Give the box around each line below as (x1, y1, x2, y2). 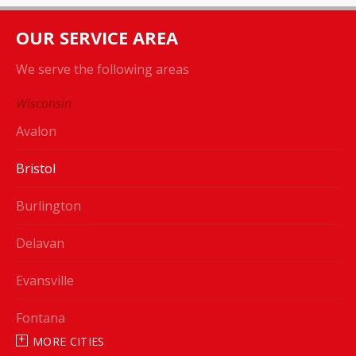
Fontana (16, 309, 65, 327)
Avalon (16, 122, 56, 141)
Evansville (16, 272, 74, 290)
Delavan (16, 234, 64, 253)
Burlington (16, 197, 81, 215)
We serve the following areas (16, 60, 189, 79)
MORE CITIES (33, 334, 105, 350)
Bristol (16, 160, 56, 178)
